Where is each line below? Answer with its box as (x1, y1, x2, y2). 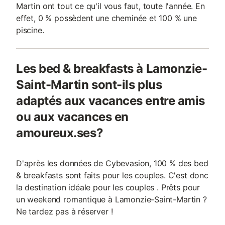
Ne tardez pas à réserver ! (16, 206, 113, 216)
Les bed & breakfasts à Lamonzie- (16, 61, 207, 76)
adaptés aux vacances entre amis (16, 93, 205, 108)
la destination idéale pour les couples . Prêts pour (16, 182, 200, 192)
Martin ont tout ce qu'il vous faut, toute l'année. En (16, 1, 205, 11)
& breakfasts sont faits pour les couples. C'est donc (16, 170, 208, 180)
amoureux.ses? (16, 126, 103, 140)
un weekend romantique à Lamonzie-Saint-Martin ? (16, 194, 207, 204)
